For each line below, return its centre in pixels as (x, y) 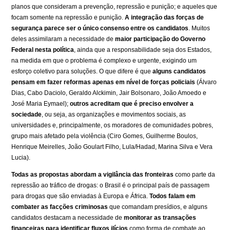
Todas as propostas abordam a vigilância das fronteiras (93, 174)
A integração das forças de (165, 17)
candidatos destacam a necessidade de (68, 217)
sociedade (27, 114)
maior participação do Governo (160, 39)
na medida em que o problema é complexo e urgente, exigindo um (104, 60)
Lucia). (21, 157)
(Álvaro (206, 82)
